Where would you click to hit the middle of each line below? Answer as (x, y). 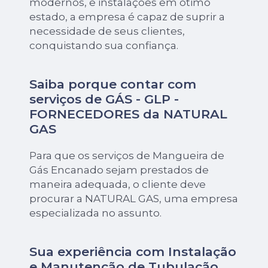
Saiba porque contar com (113, 84)
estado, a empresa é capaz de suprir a (127, 17)
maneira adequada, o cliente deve (118, 185)
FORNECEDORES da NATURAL (129, 114)
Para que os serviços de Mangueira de (127, 156)
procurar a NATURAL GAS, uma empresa (134, 199)
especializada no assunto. (96, 213)
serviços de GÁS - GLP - (104, 99)
